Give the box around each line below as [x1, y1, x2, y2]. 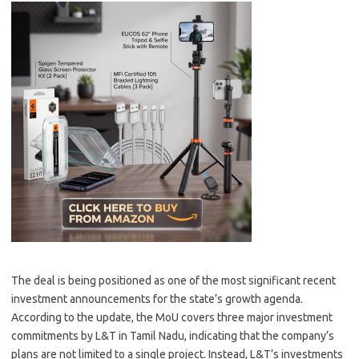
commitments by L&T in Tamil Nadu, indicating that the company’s [11, 329, 334, 342]
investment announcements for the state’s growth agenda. [11, 292, 303, 305]
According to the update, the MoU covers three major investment [11, 311, 333, 324]
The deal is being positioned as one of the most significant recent [11, 274, 336, 287]
